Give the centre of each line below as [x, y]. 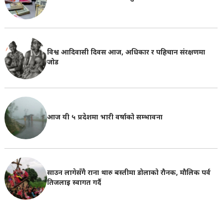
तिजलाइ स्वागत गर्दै [74, 183]
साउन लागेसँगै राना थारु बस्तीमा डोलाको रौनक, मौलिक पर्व [129, 173]
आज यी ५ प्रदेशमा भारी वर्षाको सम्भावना [105, 118]
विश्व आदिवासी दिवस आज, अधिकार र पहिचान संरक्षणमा [126, 53]
